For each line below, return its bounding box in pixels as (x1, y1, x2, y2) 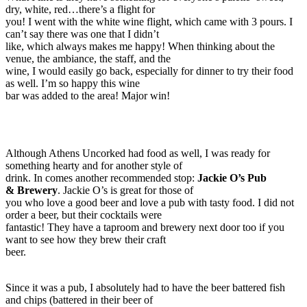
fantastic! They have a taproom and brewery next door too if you (5, 221, 284, 234)
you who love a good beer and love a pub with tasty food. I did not (5, 197, 294, 209)
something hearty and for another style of (5, 160, 182, 172)
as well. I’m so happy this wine (5, 77, 140, 90)
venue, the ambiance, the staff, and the (5, 53, 171, 65)
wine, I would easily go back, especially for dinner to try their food (5, 65, 293, 77)
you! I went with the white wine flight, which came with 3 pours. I (5, 16, 293, 28)
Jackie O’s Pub (197, 172, 267, 184)
